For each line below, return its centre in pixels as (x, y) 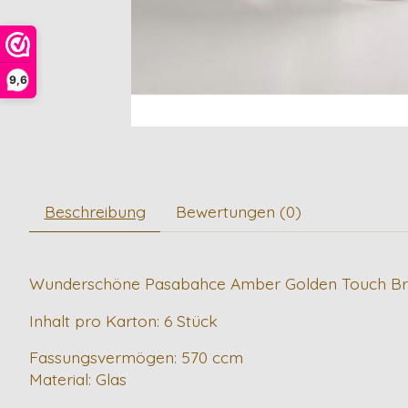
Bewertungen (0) (238, 212)
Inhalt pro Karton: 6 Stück (123, 320)
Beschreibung (95, 212)
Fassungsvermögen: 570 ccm (136, 357)
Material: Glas (78, 379)
